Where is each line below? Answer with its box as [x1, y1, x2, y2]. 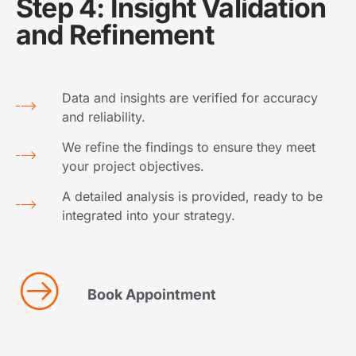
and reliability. [62, 109, 146, 126]
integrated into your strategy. [62, 207, 236, 224]
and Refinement [16, 18, 214, 52]
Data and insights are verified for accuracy [62, 90, 319, 106]
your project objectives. [62, 158, 205, 175]
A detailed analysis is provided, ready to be [62, 188, 323, 205]
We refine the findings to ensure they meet [62, 139, 316, 156]
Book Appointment [87, 286, 216, 304]
